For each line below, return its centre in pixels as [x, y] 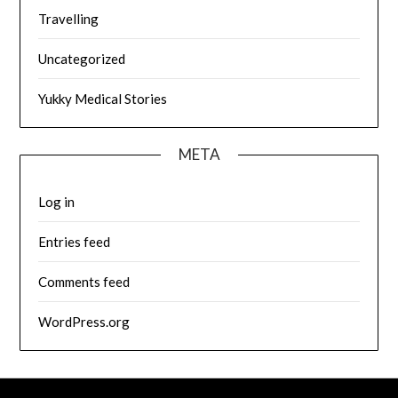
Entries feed [75, 241]
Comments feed [84, 281]
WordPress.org [84, 321]
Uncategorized [82, 58]
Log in [57, 201]
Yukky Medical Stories [103, 98]
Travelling [69, 18]
